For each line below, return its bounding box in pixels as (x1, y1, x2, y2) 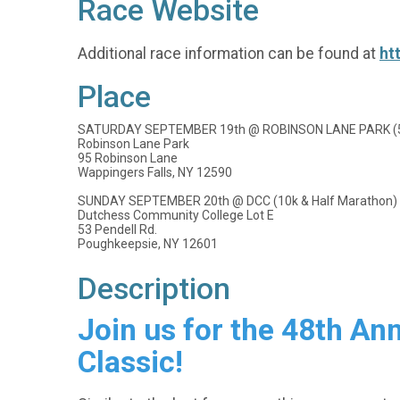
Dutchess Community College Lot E (78, 207, 274, 222)
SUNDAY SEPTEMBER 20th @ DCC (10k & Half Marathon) (78, 193, 397, 208)
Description (78, 271, 230, 306)
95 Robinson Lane (78, 150, 178, 165)
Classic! (78, 344, 183, 379)
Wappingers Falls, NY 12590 (78, 164, 232, 179)
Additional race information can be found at (78, 44, 379, 62)
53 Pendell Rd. (78, 221, 157, 237)
